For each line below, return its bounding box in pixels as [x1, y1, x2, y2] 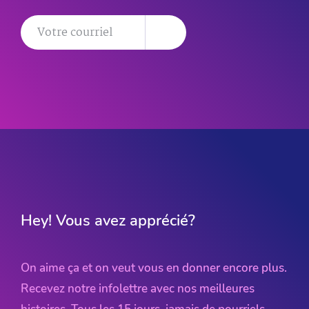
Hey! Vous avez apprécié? [21, 209, 195, 231]
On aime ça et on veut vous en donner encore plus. [21, 259, 287, 276]
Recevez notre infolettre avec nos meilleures [21, 280, 255, 297]
